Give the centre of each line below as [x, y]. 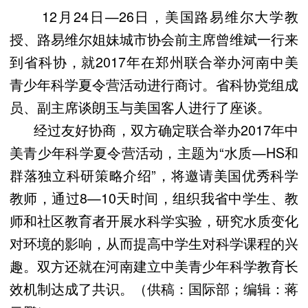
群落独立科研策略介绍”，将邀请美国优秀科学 [154, 175]
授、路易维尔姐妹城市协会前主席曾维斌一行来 [154, 39]
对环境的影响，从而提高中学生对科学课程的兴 [154, 243]
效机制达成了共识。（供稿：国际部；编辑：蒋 [154, 289]
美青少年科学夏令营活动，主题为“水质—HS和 [154, 153]
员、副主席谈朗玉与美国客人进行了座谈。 [140, 107]
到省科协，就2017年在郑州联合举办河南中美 [154, 62]
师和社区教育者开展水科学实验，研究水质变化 [154, 221]
